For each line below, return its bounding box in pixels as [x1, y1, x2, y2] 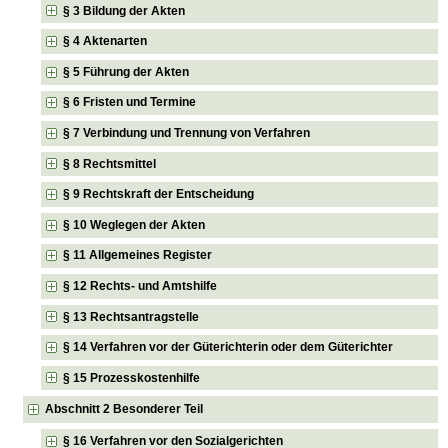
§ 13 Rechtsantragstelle [63, 309, 200, 324]
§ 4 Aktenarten [63, 34, 148, 49]
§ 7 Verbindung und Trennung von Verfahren [63, 125, 311, 140]
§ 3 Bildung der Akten [63, 3, 186, 18]
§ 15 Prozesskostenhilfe [63, 370, 201, 385]
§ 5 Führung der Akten [63, 64, 190, 79]
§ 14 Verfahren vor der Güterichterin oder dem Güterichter [63, 340, 394, 355]
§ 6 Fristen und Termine [63, 95, 197, 110]
